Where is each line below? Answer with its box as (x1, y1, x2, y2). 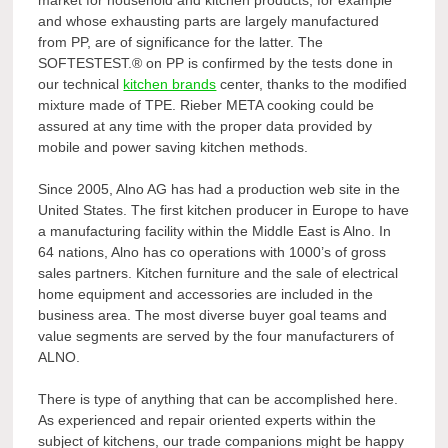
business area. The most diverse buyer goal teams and (38, 306, 388, 323)
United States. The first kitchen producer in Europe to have (38, 201, 410, 218)
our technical (38, 75, 124, 92)
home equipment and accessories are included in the (38, 285, 374, 302)
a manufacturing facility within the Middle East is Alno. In (38, 222, 392, 239)
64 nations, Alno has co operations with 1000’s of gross (38, 243, 387, 260)
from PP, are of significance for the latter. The (38, 33, 324, 50)
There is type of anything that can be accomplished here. (38, 390, 399, 407)
